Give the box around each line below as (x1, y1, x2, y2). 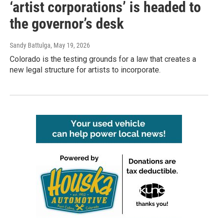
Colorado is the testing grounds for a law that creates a (10, 54, 196, 64)
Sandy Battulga (10, 41, 51, 50)
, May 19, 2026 (51, 41, 90, 50)
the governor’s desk (10, 15, 124, 33)
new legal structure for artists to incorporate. (10, 65, 161, 75)
